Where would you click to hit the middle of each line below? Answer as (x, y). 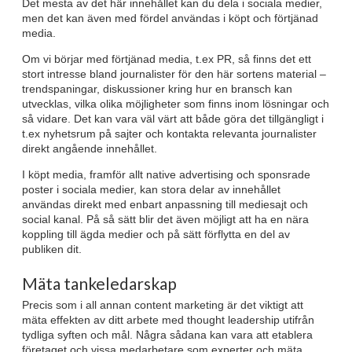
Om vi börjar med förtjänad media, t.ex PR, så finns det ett (167, 59)
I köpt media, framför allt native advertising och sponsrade (166, 174)
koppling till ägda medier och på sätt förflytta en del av (156, 234)
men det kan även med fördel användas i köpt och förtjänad (170, 18)
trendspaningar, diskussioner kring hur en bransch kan (157, 88)
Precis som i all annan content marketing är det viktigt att (163, 304)
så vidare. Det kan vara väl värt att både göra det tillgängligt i (173, 118)
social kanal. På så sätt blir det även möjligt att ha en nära (165, 219)
